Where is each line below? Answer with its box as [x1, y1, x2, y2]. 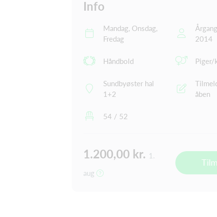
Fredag [103, 34, 124, 43]
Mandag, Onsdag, [103, 23, 157, 32]
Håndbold [103, 56, 134, 65]
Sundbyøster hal [103, 78, 154, 88]
